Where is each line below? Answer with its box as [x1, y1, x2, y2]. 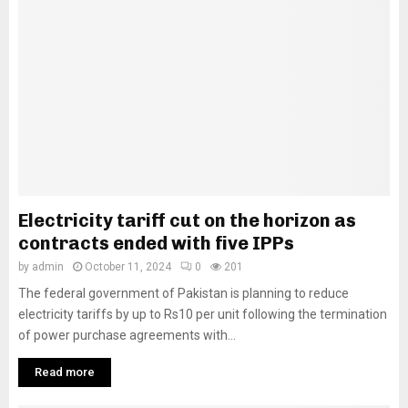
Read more [35, 365, 95, 380]
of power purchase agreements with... [18, 328, 236, 343]
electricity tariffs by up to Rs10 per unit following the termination [18, 307, 387, 322]
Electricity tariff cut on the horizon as [18, 209, 356, 232]
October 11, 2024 [85, 260, 171, 274]
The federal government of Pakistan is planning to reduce [18, 286, 349, 301]
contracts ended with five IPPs [18, 232, 294, 255]
